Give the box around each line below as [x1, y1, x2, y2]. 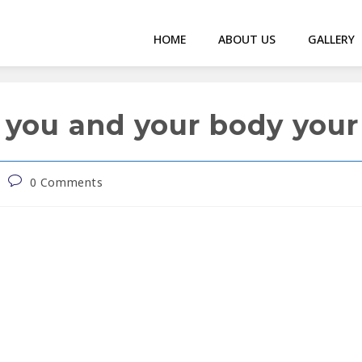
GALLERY [308, 32, 355, 48]
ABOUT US [218, 32, 276, 48]
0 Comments [29, 175, 103, 191]
